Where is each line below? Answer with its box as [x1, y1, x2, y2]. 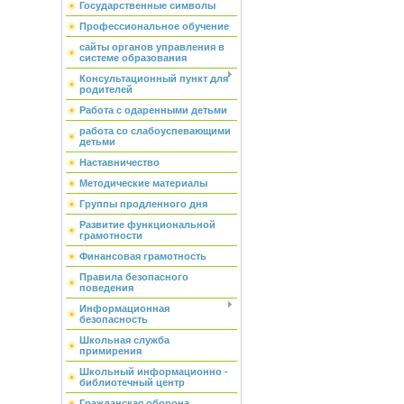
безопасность [78, 314, 148, 325]
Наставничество [78, 157, 160, 168]
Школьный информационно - [78, 366, 228, 377]
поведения [78, 282, 133, 293]
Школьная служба [78, 335, 170, 345]
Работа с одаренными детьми [78, 105, 227, 115]
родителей [78, 84, 133, 95]
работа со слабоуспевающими [78, 125, 231, 136]
